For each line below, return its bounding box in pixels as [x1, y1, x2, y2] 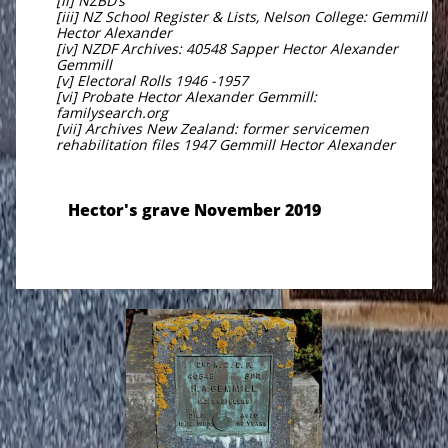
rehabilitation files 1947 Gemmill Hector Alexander [56, 135, 395, 154]
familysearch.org [56, 103, 168, 122]
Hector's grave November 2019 [68, 199, 325, 221]
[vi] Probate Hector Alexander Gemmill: [56, 87, 317, 106]
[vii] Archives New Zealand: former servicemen [56, 119, 369, 138]
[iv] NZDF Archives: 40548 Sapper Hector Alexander [56, 39, 398, 58]
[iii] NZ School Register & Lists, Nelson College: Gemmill [56, 7, 427, 26]
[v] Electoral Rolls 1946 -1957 [56, 71, 248, 90]
